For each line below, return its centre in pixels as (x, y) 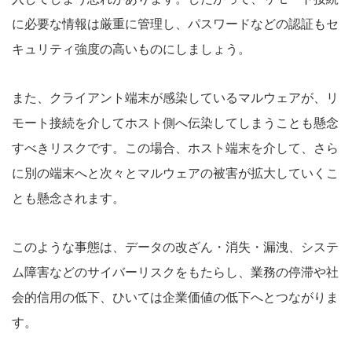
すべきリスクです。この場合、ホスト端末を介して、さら (175, 148)
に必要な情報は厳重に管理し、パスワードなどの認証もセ (175, 24)
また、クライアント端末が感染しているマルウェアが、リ (175, 98)
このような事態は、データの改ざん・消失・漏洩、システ (175, 247)
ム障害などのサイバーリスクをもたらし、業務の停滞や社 (175, 272)
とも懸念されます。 (68, 198)
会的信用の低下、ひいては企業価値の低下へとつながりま (175, 297)
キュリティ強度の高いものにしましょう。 (131, 49)
